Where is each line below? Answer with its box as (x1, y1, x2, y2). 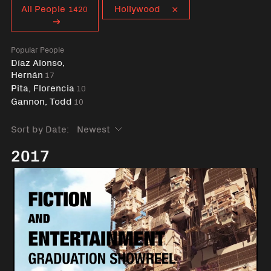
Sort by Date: (10, 122, 69, 135)
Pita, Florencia (10, 80, 74, 94)
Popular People (10, 44, 64, 55)
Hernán (10, 67, 43, 80)
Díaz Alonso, (10, 55, 65, 68)
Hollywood (114, 1, 160, 15)
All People (21, 1, 66, 15)
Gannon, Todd (10, 94, 72, 107)
